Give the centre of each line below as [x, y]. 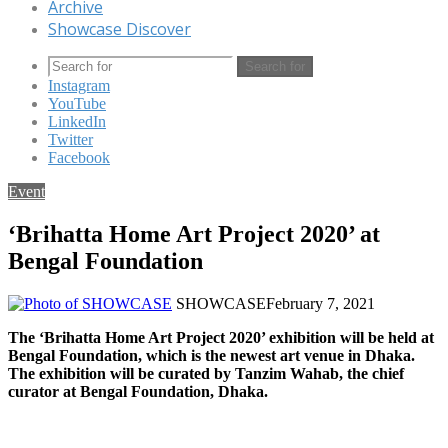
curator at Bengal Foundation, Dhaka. [140, 391]
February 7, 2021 [320, 303]
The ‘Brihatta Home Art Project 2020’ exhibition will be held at [221, 337]
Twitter [70, 139]
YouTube [77, 103]
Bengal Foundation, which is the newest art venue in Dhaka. [211, 355]
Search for [275, 66]
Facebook [79, 157]
